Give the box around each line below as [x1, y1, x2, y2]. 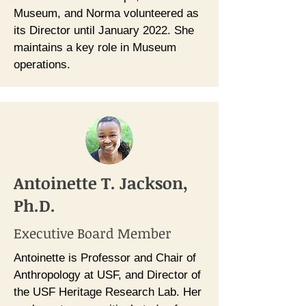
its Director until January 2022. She [14, 24, 194, 37]
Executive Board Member [14, 223, 171, 242]
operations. [14, 58, 70, 71]
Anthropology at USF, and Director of [14, 268, 201, 281]
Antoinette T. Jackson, [14, 171, 188, 194]
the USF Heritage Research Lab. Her [14, 286, 201, 298]
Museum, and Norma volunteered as [14, 7, 199, 20]
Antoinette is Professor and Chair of [14, 251, 196, 264]
